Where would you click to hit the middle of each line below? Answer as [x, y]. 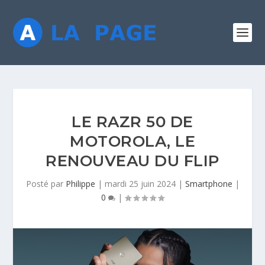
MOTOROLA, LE [132, 141]
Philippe [80, 184]
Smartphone [209, 184]
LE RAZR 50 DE [132, 122]
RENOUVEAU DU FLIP [132, 161]
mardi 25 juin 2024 [140, 184]
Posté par [46, 184]
